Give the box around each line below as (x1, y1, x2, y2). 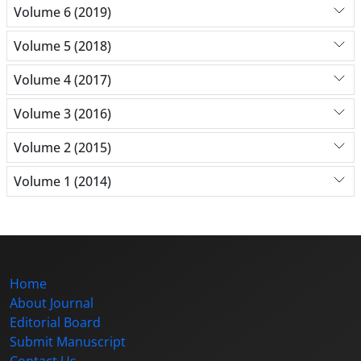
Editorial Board (10, 313, 101, 332)
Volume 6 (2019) (14, 2, 111, 21)
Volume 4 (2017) (14, 70, 111, 89)
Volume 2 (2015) (14, 138, 111, 156)
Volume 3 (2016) (14, 104, 111, 122)
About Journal (10, 294, 93, 313)
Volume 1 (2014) (14, 172, 111, 190)
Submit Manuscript (10, 333, 126, 351)
